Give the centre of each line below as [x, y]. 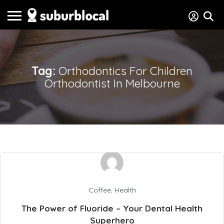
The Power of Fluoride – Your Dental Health [112, 208]
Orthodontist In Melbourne [112, 83]
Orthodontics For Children [125, 71]
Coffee [99, 190]
